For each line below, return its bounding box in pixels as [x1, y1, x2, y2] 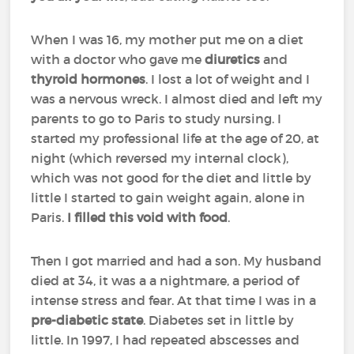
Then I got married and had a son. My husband [31, 253, 322, 269]
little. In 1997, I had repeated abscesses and [31, 332, 300, 348]
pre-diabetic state [31, 312, 144, 328]
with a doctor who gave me [31, 51, 205, 67]
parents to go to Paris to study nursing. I [31, 111, 282, 126]
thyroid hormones [31, 71, 146, 87]
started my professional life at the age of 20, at [31, 130, 320, 146]
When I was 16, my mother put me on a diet [31, 32, 304, 47]
